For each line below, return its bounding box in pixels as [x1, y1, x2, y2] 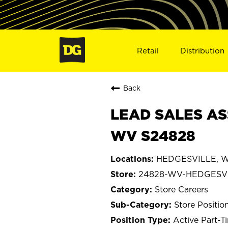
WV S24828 [110, 127, 195, 144]
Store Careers [155, 184, 208, 194]
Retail [136, 46, 159, 55]
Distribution [180, 46, 225, 55]
